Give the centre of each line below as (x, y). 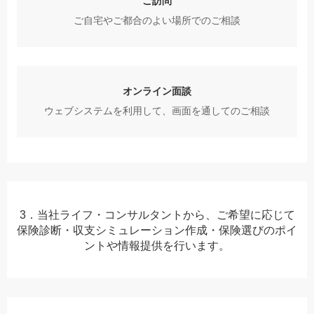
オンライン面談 (157, 91)
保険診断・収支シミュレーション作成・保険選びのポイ (157, 230)
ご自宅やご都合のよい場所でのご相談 (157, 21)
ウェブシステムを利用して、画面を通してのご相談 (157, 111)
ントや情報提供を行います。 (157, 246)
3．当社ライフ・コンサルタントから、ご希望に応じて (157, 215)
